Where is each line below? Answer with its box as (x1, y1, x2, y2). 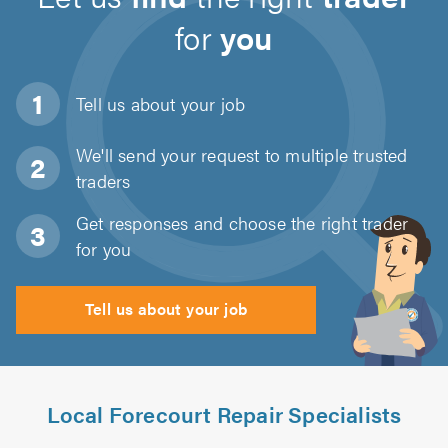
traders (76, 168, 131, 193)
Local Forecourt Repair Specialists (46, 398, 402, 429)
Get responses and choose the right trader (76, 210, 409, 235)
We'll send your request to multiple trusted (76, 142, 408, 167)
